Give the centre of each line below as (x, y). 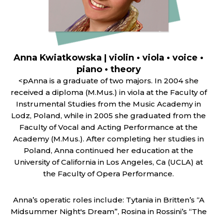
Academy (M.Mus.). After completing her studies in (108, 139)
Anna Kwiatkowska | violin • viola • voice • (108, 57)
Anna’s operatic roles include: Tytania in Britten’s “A (108, 200)
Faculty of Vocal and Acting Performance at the (108, 127)
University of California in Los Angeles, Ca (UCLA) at (108, 162)
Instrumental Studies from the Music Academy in (108, 104)
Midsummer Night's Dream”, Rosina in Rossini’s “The (108, 211)
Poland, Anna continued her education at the (108, 150)
